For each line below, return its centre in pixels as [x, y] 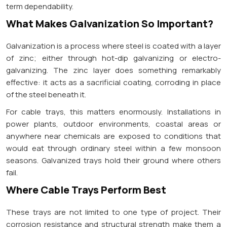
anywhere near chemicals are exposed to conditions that [113, 136]
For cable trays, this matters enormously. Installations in [113, 111]
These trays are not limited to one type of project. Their [113, 212]
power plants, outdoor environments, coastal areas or [113, 124]
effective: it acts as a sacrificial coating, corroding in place [113, 82]
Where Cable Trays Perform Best [86, 190]
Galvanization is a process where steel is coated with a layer [113, 46]
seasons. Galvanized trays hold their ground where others [113, 160]
